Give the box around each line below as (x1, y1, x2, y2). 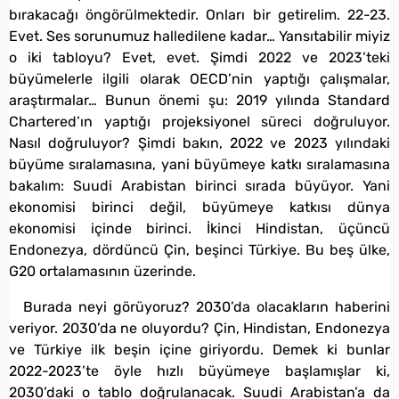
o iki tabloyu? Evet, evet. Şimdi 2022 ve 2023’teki (9, 48, 390, 66)
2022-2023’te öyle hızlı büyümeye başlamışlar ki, (9, 362, 390, 379)
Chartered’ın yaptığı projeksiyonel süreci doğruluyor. (9, 112, 390, 130)
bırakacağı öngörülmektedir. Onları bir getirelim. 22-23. (9, 5, 390, 23)
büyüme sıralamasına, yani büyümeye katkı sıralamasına (9, 155, 390, 173)
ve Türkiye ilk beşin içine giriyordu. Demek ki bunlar (9, 340, 390, 358)
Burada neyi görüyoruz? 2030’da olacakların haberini (23, 297, 390, 315)
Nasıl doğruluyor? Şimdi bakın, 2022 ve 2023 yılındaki (9, 134, 390, 151)
